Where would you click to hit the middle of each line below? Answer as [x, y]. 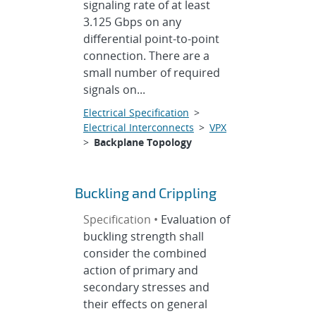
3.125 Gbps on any [132, 22]
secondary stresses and [146, 287]
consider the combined [145, 253]
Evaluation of [195, 219]
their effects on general [145, 304]
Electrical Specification [136, 113]
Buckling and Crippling [145, 193]
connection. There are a [146, 56]
